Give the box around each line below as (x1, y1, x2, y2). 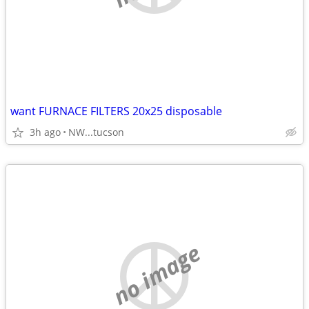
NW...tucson (68, 126, 124, 139)
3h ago (30, 126, 61, 139)
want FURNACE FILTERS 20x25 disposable (10, 103, 222, 119)
